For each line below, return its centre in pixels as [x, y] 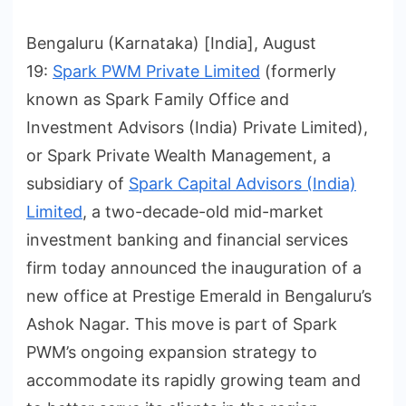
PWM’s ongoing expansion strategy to [172, 353]
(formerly [298, 72]
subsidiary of [77, 184]
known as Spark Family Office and [158, 100]
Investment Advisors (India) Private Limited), [197, 128]
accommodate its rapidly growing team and [193, 381]
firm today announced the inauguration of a [194, 268]
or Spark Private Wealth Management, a [179, 156]
